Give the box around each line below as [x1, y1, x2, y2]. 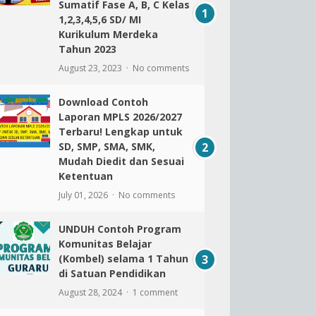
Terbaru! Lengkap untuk [58, 125, 183, 138]
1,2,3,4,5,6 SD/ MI [58, 13, 141, 26]
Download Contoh [58, 95, 148, 109]
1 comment [132, 286, 178, 298]
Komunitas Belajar [58, 237, 152, 250]
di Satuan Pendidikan [58, 267, 166, 280]
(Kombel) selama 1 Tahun [58, 252, 188, 265]
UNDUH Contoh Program [58, 222, 181, 236]
